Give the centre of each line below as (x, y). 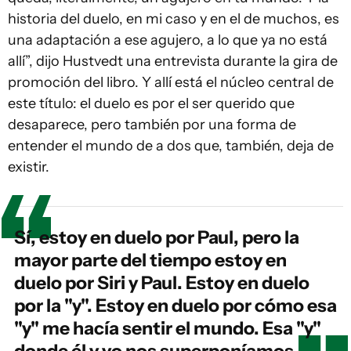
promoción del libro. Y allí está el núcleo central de (171, 82)
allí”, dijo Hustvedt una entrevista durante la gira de (173, 61)
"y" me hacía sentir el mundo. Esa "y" (168, 328)
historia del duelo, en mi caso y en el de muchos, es (174, 19)
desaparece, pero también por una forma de (152, 125)
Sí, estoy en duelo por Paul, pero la (157, 237)
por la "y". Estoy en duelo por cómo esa (175, 306)
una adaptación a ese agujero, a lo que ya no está (168, 40)
